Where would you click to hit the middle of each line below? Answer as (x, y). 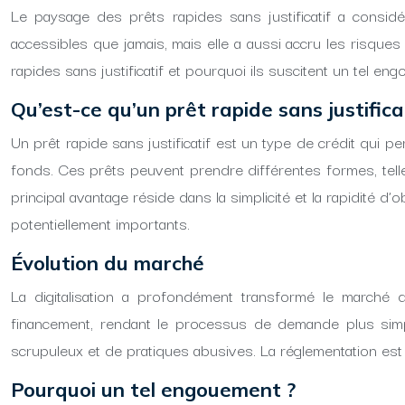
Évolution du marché (108, 263)
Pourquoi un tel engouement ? (153, 390)
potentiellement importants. (100, 223)
